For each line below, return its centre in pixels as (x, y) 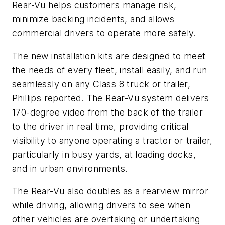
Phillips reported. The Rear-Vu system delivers (111, 98)
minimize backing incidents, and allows (93, 19)
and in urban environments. (70, 168)
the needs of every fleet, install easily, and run (110, 70)
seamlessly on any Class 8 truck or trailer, (101, 84)
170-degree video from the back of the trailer (107, 112)
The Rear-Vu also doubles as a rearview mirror (110, 191)
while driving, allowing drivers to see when (101, 205)
